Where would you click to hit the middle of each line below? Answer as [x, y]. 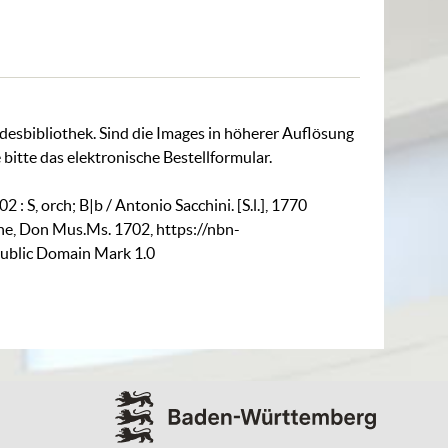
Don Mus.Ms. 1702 [85, 228]
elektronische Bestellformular [168, 156]
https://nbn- [198, 228]
